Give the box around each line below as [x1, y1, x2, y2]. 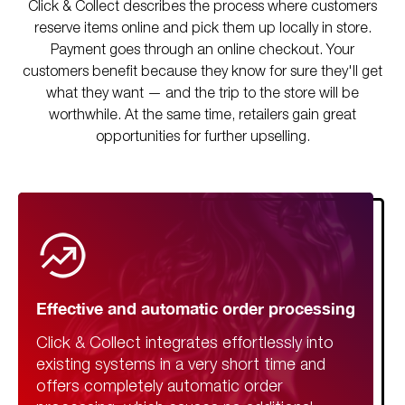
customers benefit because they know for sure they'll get [23, 66, 382, 80]
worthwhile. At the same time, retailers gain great [49, 109, 356, 123]
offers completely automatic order [36, 380, 283, 395]
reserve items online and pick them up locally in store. [33, 23, 372, 36]
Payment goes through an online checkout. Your [51, 44, 354, 58]
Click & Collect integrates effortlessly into [36, 336, 334, 352]
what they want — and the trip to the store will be [46, 88, 359, 101]
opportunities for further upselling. [95, 131, 310, 145]
